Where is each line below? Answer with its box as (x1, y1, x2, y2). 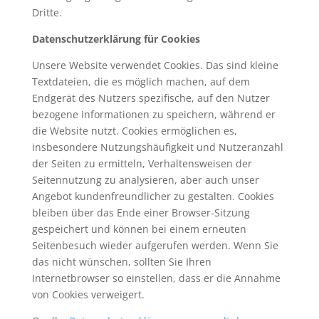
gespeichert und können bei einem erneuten (31, 222, 246, 236)
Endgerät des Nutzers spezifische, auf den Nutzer (31, 91, 270, 105)
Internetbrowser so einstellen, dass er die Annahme (31, 271, 281, 285)
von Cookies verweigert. (31, 288, 145, 301)
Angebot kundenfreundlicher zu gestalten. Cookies (31, 189, 274, 203)
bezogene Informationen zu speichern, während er (31, 108, 276, 121)
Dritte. (31, 6, 62, 19)
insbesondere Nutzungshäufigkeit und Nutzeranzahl (31, 140, 283, 154)
